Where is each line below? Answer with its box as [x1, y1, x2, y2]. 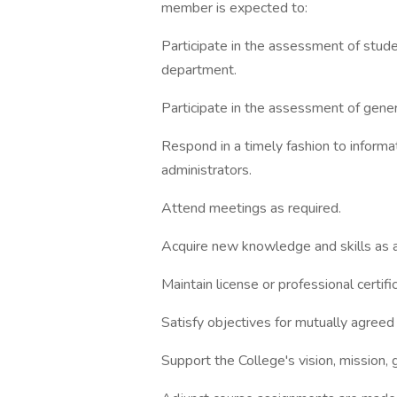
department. [161, 60, 237, 80]
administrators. [161, 160, 252, 180]
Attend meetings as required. [161, 198, 341, 218]
